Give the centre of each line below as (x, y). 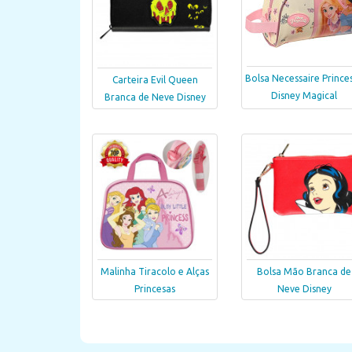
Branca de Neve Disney (155, 97)
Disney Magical (304, 95)
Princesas (155, 288)
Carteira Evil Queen (155, 80)
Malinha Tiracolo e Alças (155, 271)
